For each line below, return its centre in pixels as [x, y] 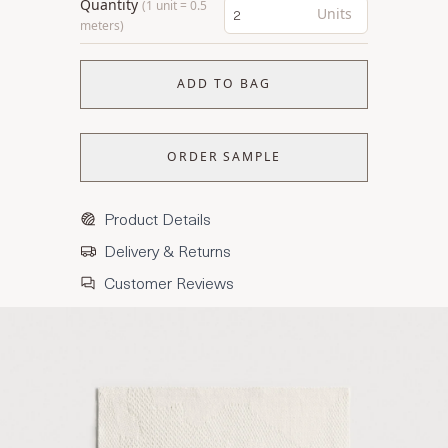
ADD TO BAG [224, 84]
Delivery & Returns [167, 249]
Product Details [157, 217]
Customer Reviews [169, 281]
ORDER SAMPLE [224, 157]
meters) [102, 25]
